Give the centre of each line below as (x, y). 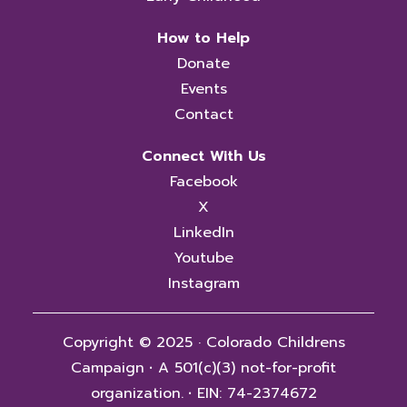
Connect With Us (203, 156)
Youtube (203, 258)
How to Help (203, 38)
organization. (137, 393)
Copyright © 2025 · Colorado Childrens (203, 342)
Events (203, 89)
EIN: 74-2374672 (254, 393)
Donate (203, 64)
